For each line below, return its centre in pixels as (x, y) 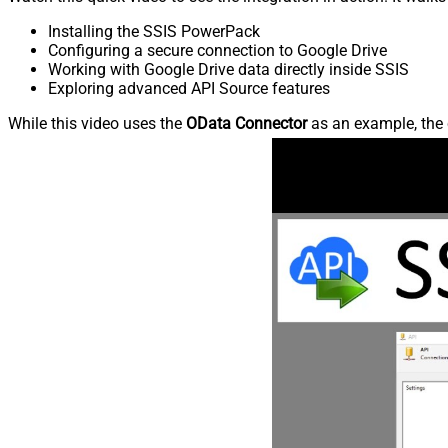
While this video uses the (97, 123)
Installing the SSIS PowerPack (154, 31)
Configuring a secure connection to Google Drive (217, 50)
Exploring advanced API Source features (189, 88)
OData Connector (246, 123)
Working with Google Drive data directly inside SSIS (228, 69)
